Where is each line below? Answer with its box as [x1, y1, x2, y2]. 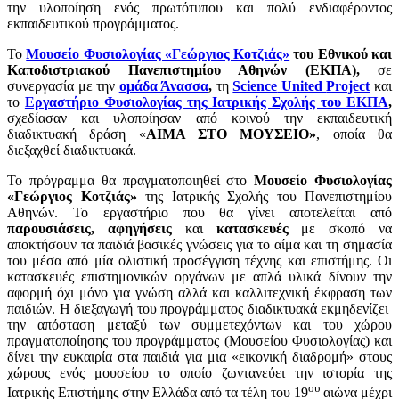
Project [326, 77, 370, 94]
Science [232, 77, 278, 94]
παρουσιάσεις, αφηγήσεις [7, 220, 172, 236]
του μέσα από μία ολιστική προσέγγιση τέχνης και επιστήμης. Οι [7, 252, 392, 268]
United [281, 77, 322, 94]
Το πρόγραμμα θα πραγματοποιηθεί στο [7, 172, 255, 188]
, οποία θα [316, 126, 393, 142]
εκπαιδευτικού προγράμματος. [7, 15, 179, 31]
